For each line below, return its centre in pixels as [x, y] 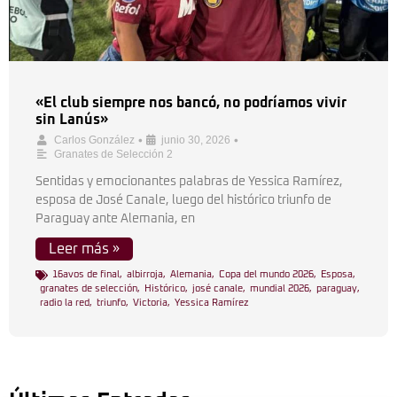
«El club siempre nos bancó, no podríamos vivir [191, 103]
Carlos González [94, 140]
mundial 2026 [280, 288]
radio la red [65, 303]
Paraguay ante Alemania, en [115, 219]
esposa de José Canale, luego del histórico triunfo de [183, 200]
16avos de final [86, 274]
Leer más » [84, 249]
